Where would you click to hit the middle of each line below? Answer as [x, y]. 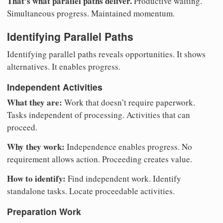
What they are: [35, 103]
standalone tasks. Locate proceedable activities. [91, 191]
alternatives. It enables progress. [64, 67]
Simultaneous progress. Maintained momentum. [91, 13]
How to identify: [36, 179]
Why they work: [36, 147]
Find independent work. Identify [123, 179]
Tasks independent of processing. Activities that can [99, 115]
